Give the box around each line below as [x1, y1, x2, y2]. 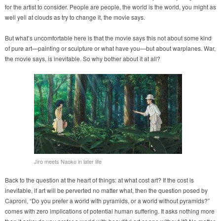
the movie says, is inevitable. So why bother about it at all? [5, 54, 160, 63]
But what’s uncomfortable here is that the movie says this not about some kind [5, 34, 212, 42]
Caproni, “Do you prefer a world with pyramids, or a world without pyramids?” [5, 196, 210, 205]
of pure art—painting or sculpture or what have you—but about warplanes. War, [5, 44, 216, 53]
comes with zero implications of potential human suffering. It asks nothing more [5, 207, 215, 216]
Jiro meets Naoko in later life [34, 157, 102, 166]
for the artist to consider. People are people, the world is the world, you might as [5, 2, 216, 11]
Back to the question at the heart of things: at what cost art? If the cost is [5, 176, 194, 184]
